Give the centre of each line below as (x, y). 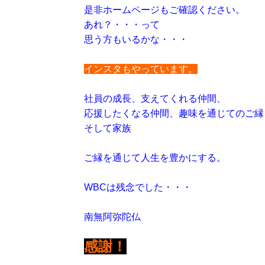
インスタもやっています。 (141, 69)
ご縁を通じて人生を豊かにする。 (155, 158)
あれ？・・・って (122, 25)
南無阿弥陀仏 (112, 217)
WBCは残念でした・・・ (138, 187)
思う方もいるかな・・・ (136, 39)
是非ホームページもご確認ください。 (164, 10)
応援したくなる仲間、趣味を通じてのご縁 (174, 113)
